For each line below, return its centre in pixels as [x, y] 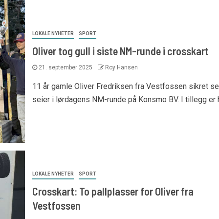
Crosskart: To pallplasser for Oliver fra [113, 191]
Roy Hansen [121, 67]
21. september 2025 [65, 67]
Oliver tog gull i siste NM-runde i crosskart [120, 51]
